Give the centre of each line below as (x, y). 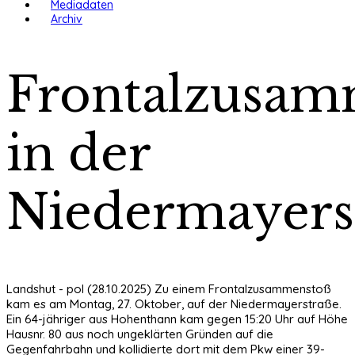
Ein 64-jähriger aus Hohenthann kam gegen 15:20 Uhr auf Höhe (177, 319)
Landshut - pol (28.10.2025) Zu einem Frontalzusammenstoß (169, 288)
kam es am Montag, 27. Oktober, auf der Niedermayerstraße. (174, 303)
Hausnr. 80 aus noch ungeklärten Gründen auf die (140, 334)
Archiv (67, 19)
